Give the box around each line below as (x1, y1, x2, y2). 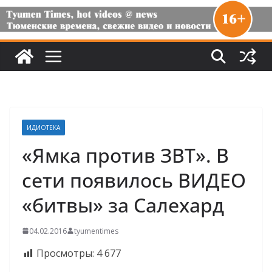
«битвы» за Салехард (22, 191, 224, 218)
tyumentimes (74, 225, 118, 236)
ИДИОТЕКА (27, 123, 60, 132)
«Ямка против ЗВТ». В (22, 141, 229, 168)
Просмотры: (36, 246, 94, 260)
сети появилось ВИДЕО (22, 166, 246, 193)
